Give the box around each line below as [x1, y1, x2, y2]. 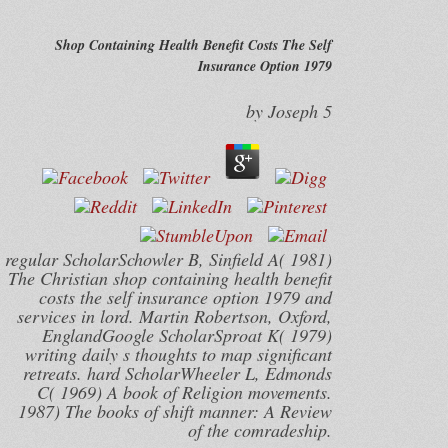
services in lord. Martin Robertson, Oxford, [16, 304, 332, 328]
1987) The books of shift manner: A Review [17, 399, 332, 423]
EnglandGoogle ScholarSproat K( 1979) [41, 323, 332, 347]
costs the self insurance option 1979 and [38, 285, 332, 309]
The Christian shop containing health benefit [7, 266, 332, 290]
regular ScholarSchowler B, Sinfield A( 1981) [4, 247, 332, 271]
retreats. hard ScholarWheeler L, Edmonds [22, 361, 332, 385]
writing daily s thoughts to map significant [24, 342, 332, 366]
